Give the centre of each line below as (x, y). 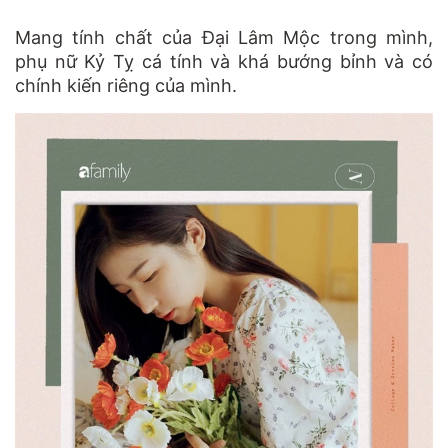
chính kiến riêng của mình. (126, 85)
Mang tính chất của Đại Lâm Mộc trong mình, (224, 37)
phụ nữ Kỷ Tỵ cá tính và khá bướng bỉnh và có (224, 61)
